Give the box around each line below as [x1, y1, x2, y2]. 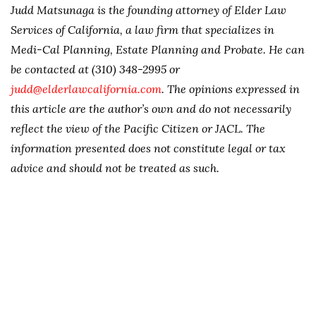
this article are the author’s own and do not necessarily [11, 102, 291, 116]
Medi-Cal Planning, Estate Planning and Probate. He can [11, 42, 305, 56]
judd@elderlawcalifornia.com [11, 82, 162, 96]
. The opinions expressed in [162, 82, 300, 96]
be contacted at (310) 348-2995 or [11, 62, 180, 76]
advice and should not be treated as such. [11, 161, 219, 175]
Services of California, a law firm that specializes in [11, 23, 274, 37]
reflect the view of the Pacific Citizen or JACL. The [11, 121, 265, 135]
